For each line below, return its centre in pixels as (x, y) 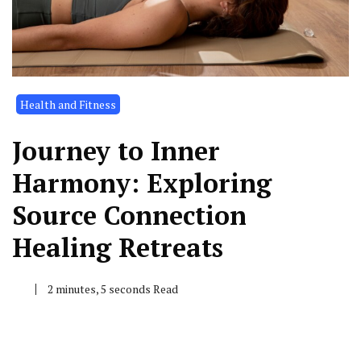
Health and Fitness (68, 105)
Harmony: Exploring (142, 183)
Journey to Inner (116, 151)
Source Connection (129, 216)
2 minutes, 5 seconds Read (113, 289)
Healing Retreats (118, 248)
